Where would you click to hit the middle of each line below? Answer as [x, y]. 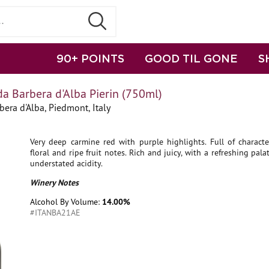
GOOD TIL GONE [191, 58]
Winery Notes [54, 183]
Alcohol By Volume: [66, 202]
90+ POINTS [90, 58]
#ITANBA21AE [55, 213]
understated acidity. [66, 163]
